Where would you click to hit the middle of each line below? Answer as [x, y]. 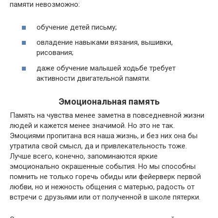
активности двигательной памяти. [93, 78]
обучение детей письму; [77, 27]
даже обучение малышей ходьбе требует [106, 68]
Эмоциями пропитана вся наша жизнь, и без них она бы [104, 136]
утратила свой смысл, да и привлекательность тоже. [98, 146]
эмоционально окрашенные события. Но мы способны [103, 166]
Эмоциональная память [109, 101]
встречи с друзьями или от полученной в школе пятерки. [105, 197]
